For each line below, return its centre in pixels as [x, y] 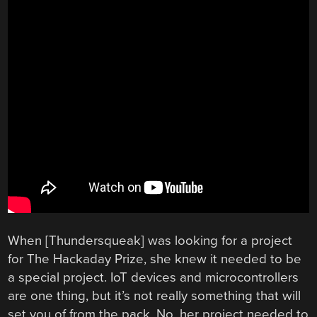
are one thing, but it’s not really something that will [155, 296]
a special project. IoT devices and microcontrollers [154, 278]
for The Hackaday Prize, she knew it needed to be [155, 259]
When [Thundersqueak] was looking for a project [150, 241]
